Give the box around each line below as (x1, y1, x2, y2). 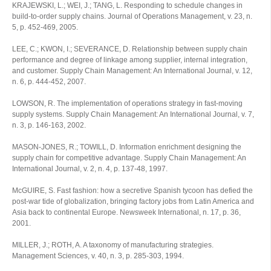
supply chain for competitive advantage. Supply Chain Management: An (12, 154, 246, 162)
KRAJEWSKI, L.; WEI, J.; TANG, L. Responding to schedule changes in (12, 1, 243, 10)
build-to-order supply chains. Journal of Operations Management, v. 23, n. (12, 12, 252, 21)
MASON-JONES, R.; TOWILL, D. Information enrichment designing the (12, 143, 241, 151)
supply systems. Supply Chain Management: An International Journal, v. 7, (12, 110, 254, 119)
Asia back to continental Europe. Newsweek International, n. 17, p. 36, (12, 208, 241, 217)
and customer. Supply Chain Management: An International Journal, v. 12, (12, 67, 252, 75)
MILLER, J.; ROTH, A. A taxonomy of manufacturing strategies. (12, 241, 214, 249)
